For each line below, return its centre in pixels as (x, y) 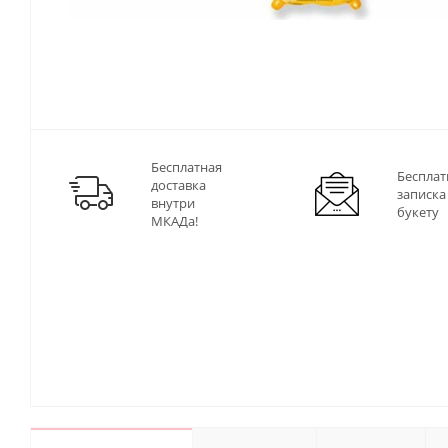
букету (418, 212)
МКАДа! (174, 221)
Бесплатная (186, 167)
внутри (173, 203)
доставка (178, 185)
